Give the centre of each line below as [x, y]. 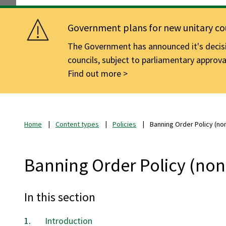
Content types [77, 124]
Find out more [95, 73]
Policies [124, 124]
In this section [60, 197]
